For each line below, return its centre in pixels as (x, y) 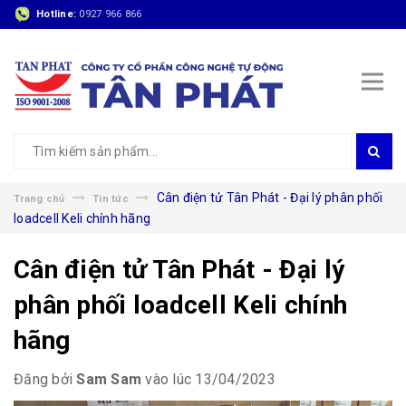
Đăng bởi (45, 379)
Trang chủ (39, 199)
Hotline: (58, 14)
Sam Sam (109, 379)
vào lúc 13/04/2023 (208, 379)
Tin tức (111, 199)
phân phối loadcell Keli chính (181, 305)
